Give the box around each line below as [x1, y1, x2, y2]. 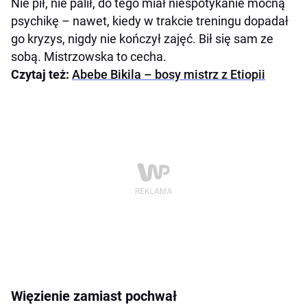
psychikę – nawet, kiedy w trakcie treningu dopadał [11, 14, 288, 29]
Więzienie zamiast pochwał [11, 288, 177, 305]
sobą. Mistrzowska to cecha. [11, 49, 167, 64]
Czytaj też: [11, 67, 72, 82]
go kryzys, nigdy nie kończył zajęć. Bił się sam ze [11, 32, 273, 47]
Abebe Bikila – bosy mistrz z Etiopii [72, 67, 265, 82]
